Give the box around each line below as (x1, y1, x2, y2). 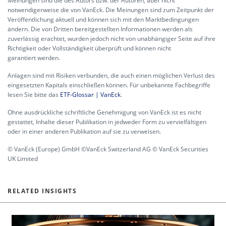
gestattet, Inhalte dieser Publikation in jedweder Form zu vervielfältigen (8, 118, 206, 127)
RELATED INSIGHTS (8, 187, 77, 196)
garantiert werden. (8, 53, 60, 63)
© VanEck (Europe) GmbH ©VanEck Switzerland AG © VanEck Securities (8, 145, 208, 154)
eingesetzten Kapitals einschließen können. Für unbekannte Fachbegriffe (8, 81, 210, 90)
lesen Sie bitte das (8, 90, 60, 99)
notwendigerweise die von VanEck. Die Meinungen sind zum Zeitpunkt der (8, 6, 214, 15)
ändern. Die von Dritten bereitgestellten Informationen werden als (8, 25, 193, 34)
